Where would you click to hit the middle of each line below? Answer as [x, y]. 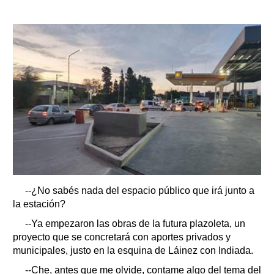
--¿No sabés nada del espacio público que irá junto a [140, 191]
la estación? [39, 204]
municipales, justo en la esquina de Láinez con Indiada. [133, 251]
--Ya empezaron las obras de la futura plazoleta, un [135, 224]
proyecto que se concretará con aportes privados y [122, 237]
